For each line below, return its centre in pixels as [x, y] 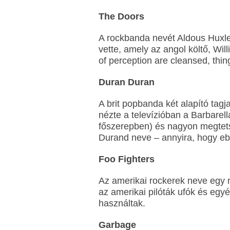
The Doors [121, 16]
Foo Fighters [127, 159]
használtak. [122, 203]
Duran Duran [127, 82]
